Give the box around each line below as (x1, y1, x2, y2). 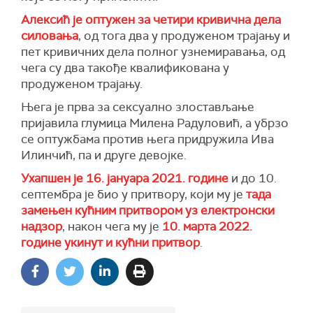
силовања (21, 27, 78, 43)
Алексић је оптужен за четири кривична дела (21, 11, 281, 27)
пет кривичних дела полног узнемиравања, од (21, 43, 285, 59)
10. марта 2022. (162, 218, 252, 234)
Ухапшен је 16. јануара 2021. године (21, 170, 228, 186)
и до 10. (228, 170, 277, 186)
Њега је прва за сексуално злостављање (21, 99, 254, 115)
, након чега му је (62, 218, 162, 234)
